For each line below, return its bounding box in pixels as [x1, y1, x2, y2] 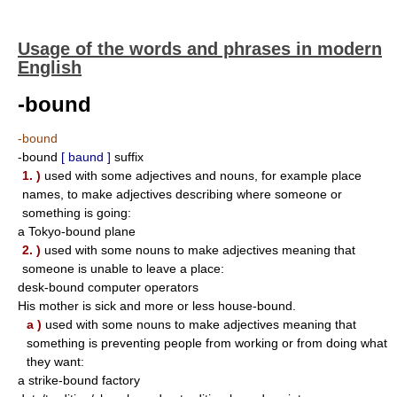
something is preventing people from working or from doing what [27, 336, 387, 350]
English [18, 58, 82, 77]
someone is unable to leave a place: [22, 261, 224, 276]
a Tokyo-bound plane [18, 224, 136, 238]
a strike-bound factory [18, 373, 140, 387]
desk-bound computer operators [18, 280, 198, 294]
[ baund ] [61, 150, 114, 164]
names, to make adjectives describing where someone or [22, 187, 342, 201]
